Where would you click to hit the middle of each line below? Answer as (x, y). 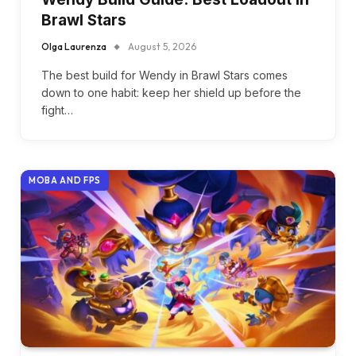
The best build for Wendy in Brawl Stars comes (164, 75)
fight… (57, 110)
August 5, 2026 (162, 46)
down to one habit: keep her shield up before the (171, 92)
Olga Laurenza (74, 46)
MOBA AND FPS (65, 180)
